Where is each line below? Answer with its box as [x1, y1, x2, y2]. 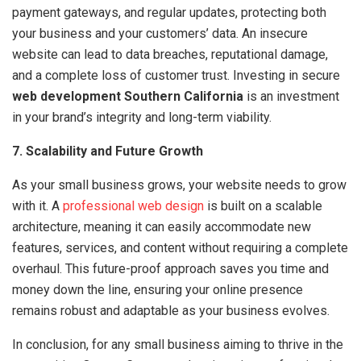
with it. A [12, 197, 63, 214]
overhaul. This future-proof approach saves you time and [12, 260, 329, 276]
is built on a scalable [204, 197, 322, 214]
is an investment [243, 88, 339, 104]
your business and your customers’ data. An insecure [12, 25, 308, 41]
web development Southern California [12, 88, 243, 104]
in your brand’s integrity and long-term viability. [12, 109, 272, 125]
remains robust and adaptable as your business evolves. [12, 302, 330, 318]
